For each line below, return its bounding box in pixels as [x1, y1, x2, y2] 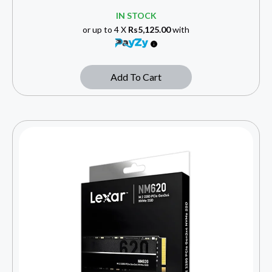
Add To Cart [110, 71, 161, 83]
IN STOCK [115, 10, 157, 21]
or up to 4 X [83, 24, 128, 35]
